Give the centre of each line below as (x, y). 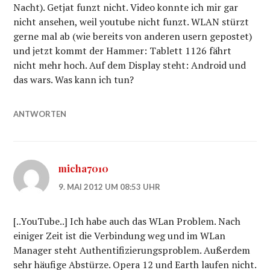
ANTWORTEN (40, 114)
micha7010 (84, 168)
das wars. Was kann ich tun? (74, 80)
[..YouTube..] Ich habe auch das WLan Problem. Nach (127, 221)
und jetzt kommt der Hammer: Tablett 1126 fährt (123, 51)
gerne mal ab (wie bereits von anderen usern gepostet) (133, 36)
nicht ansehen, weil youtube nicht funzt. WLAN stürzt (131, 22)
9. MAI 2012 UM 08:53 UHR (110, 187)
